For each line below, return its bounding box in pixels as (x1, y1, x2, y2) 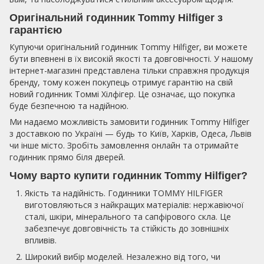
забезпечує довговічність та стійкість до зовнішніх (25, 222, 229, 234)
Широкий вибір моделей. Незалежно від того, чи (25, 251, 220, 263)
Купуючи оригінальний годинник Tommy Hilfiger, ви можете (9, 41, 247, 53)
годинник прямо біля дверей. (9, 151, 125, 163)
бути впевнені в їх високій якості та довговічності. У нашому (9, 53, 253, 65)
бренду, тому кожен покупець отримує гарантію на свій (9, 77, 233, 88)
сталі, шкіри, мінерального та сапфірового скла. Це (25, 210, 231, 222)
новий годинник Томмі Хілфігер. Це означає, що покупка (9, 88, 235, 100)
